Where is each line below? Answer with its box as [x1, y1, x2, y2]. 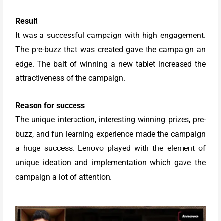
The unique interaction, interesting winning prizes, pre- [15, 114, 206, 124]
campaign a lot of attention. [15, 172, 112, 182]
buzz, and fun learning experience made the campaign [15, 129, 206, 139]
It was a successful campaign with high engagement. [15, 30, 206, 40]
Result [15, 16, 38, 26]
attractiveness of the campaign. [15, 73, 126, 83]
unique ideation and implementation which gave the [15, 157, 206, 167]
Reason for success [15, 100, 85, 110]
